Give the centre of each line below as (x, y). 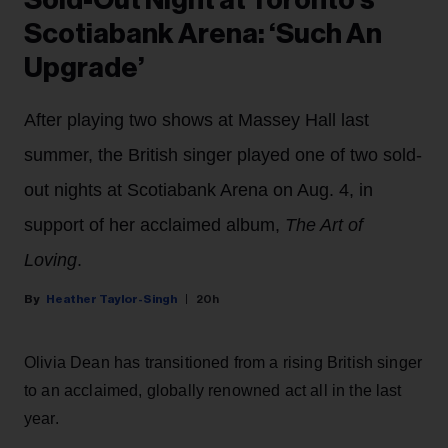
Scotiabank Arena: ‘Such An (203, 33)
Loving (50, 259)
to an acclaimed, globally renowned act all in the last (213, 390)
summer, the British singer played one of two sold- (223, 154)
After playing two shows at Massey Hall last (196, 119)
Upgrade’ (84, 67)
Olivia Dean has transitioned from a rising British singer (223, 362)
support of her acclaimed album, (154, 224)
